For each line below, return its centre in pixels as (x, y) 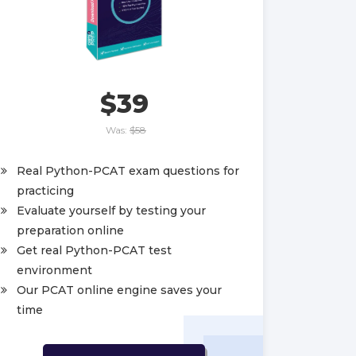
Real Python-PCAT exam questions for (128, 170)
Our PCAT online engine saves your (119, 290)
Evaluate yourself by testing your (111, 210)
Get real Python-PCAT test (94, 250)
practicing (45, 190)
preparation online (70, 230)
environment (54, 270)
